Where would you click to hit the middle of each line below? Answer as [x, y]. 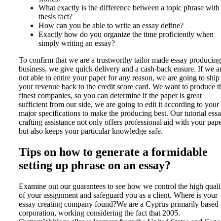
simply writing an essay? [77, 43]
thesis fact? [55, 17]
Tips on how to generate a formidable [113, 152]
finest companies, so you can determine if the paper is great [110, 96]
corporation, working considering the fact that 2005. [99, 213]
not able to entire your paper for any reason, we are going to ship [119, 78]
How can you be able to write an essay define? [111, 26]
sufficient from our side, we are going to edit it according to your [119, 105]
